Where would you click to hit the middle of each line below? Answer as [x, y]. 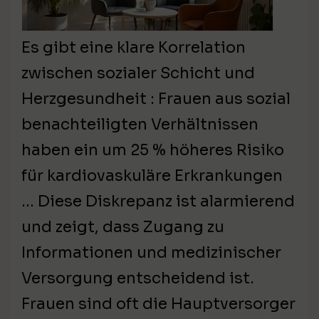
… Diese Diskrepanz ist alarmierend [158, 202]
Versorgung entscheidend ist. [138, 278]
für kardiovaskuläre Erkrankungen [152, 176]
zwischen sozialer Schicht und [138, 73]
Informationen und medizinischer [151, 253]
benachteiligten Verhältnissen [140, 125]
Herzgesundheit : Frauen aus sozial [156, 99]
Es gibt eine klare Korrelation [134, 48]
